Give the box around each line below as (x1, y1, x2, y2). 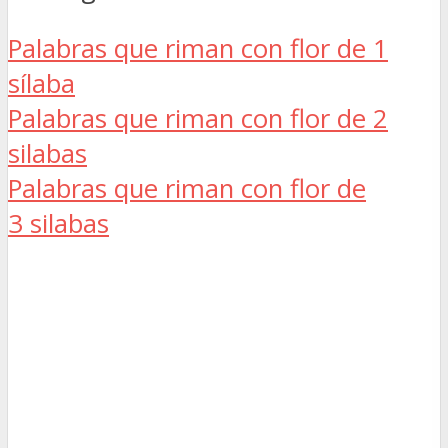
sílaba (8, 66, 75, 102)
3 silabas (8, 206, 109, 242)
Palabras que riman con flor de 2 (8, 101, 388, 137)
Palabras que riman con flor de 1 (8, 31, 388, 67)
